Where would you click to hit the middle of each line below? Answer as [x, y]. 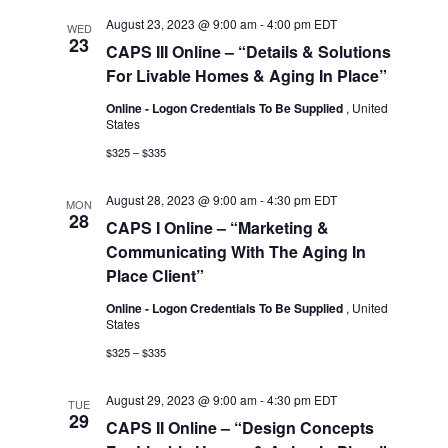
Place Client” [155, 275]
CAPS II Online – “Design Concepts [240, 427]
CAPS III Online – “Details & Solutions [249, 51]
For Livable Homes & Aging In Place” [247, 75]
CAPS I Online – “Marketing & [218, 227]
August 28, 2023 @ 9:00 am [182, 199]
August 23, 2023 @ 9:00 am [182, 23]
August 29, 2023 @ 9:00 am [182, 399]
